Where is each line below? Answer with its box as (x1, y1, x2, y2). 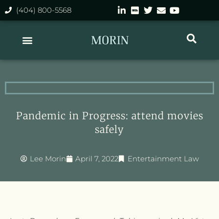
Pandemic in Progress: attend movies (16, 109, 203, 122)
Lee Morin (29, 154, 66, 164)
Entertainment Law (127, 154, 199, 164)
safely (95, 123, 124, 136)
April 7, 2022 (75, 154, 118, 164)
